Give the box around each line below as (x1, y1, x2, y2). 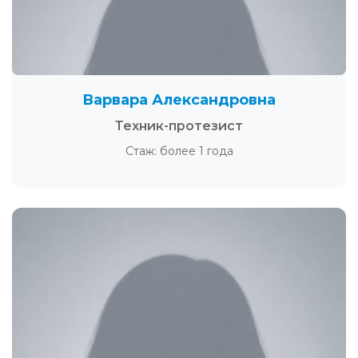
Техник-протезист (115, 118, 243, 133)
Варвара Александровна (82, 91, 276, 109)
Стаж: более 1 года (125, 144, 233, 158)
